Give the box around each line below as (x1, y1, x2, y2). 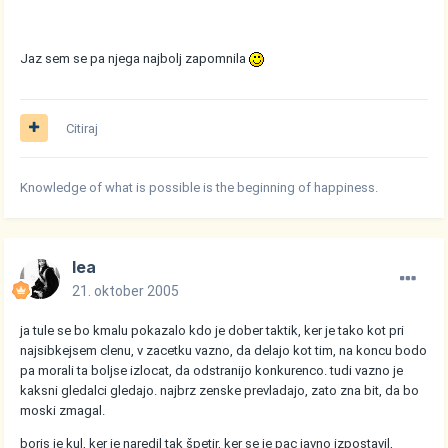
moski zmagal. (20, 402, 106, 418)
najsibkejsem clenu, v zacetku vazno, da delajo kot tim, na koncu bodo (20, 342, 428, 358)
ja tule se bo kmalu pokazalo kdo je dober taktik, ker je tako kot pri (20, 322, 405, 338)
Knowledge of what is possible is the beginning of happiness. (20, 179, 379, 195)
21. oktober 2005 (72, 282, 180, 299)
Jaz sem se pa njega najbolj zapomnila (20, 50, 250, 66)
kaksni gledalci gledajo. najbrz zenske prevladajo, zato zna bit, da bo (20, 382, 420, 398)
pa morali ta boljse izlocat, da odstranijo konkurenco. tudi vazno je (20, 362, 404, 378)
